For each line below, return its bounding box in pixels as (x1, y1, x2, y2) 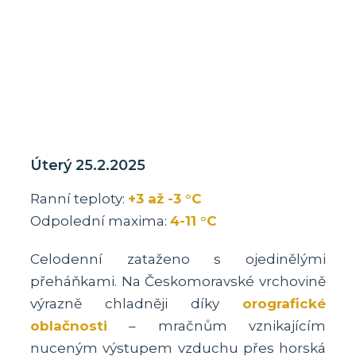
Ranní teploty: (30, 190, 129, 207)
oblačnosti (30, 317, 108, 334)
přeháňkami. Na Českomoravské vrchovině (30, 273, 326, 289)
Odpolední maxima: (30, 212, 171, 229)
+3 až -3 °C (128, 190, 203, 207)
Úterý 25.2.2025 (30, 156, 146, 174)
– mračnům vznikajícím (107, 317, 326, 334)
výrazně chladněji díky (30, 295, 242, 311)
